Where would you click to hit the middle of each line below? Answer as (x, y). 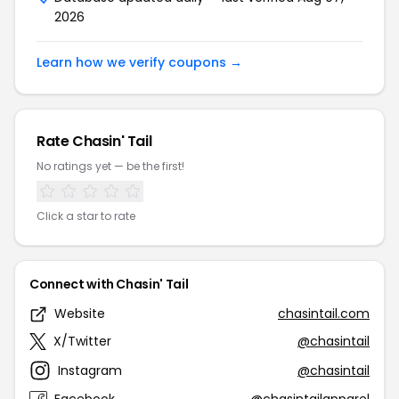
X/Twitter (82, 341)
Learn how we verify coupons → (139, 62)
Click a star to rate (86, 216)
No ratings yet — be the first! (110, 166)
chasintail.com (324, 313)
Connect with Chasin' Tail (109, 284)
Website (80, 313)
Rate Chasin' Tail (94, 141)
